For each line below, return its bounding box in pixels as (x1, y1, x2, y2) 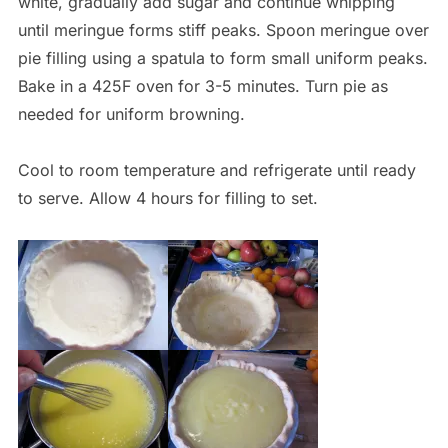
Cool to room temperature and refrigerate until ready (17, 159, 416, 180)
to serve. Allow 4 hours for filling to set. (17, 187, 318, 208)
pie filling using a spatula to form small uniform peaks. (17, 47, 428, 68)
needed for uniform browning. (17, 103, 245, 124)
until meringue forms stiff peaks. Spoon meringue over (17, 19, 429, 40)
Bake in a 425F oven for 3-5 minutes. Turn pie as (17, 75, 388, 96)
